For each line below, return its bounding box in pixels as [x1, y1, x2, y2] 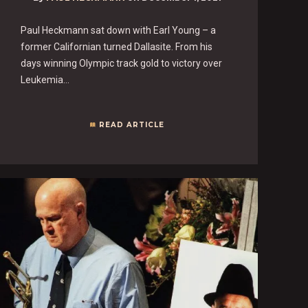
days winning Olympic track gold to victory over [21, 57, 223, 69]
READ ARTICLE [98, 120, 164, 129]
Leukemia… [21, 74, 70, 85]
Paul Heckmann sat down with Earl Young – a [21, 24, 217, 36]
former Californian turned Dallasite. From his [21, 41, 213, 52]
